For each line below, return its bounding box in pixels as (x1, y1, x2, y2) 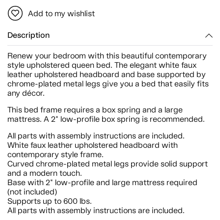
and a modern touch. (7, 168, 82, 178)
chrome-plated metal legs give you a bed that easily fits (7, 79, 209, 88)
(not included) (7, 187, 57, 196)
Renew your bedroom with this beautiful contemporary (7, 51, 207, 60)
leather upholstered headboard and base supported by (7, 70, 206, 79)
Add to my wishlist (28, 8, 95, 18)
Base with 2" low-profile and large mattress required (7, 178, 197, 187)
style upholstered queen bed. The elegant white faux (7, 60, 196, 70)
